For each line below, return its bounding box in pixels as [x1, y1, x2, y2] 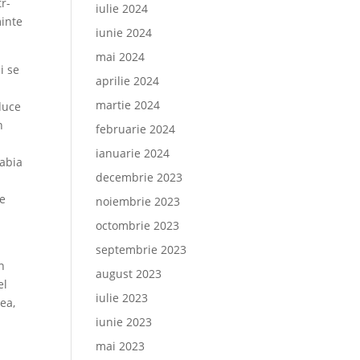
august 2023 [96, 266, 162, 281]
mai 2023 [96, 338, 145, 354]
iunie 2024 [96, 25, 153, 40]
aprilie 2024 [96, 73, 160, 88]
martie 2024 [96, 97, 161, 112]
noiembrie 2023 [96, 194, 181, 209]
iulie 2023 [96, 290, 149, 305]
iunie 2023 [96, 314, 153, 329]
